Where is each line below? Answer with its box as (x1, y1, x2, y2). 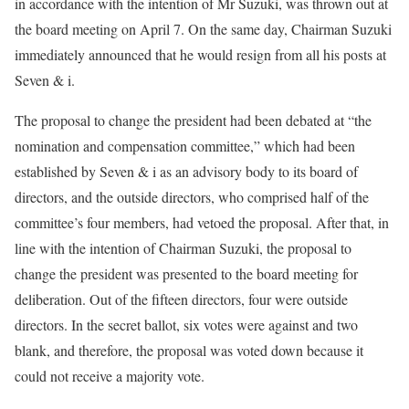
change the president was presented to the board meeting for (15, 263, 358, 283)
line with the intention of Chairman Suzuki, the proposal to (15, 237, 351, 257)
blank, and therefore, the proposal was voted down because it (15, 340, 363, 360)
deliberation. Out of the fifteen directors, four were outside (15, 288, 348, 309)
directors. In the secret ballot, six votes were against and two (15, 314, 358, 334)
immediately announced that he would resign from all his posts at (15, 44, 386, 64)
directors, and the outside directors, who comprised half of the (15, 186, 369, 206)
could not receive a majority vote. (15, 365, 204, 385)
